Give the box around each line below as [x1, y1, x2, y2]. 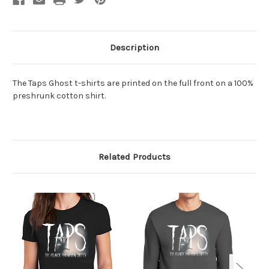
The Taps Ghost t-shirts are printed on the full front [13, 78, 216, 89]
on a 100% [216, 78, 253, 89]
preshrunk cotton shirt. [13, 91, 106, 101]
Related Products [98, 151, 171, 163]
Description [110, 42, 159, 53]
